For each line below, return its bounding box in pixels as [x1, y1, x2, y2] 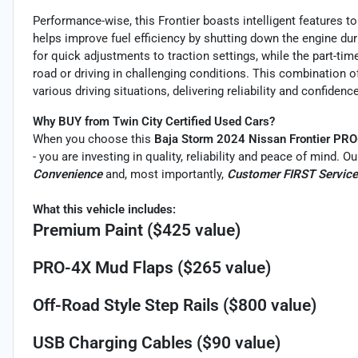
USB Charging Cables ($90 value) [33, 333, 280, 353]
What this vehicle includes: [33, 202, 176, 217]
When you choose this [33, 132, 154, 147]
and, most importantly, [102, 167, 227, 182]
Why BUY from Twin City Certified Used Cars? [33, 114, 275, 129]
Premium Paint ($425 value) [33, 221, 241, 241]
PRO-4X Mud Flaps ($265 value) [33, 258, 271, 278]
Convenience [33, 167, 102, 182]
